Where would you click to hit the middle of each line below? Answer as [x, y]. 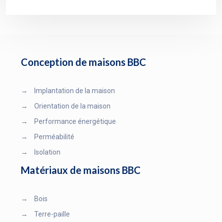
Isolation [47, 152]
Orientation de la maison [72, 106]
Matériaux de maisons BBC [81, 170]
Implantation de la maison [74, 91]
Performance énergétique [74, 121]
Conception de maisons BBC [83, 62]
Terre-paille [51, 214]
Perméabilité [54, 137]
